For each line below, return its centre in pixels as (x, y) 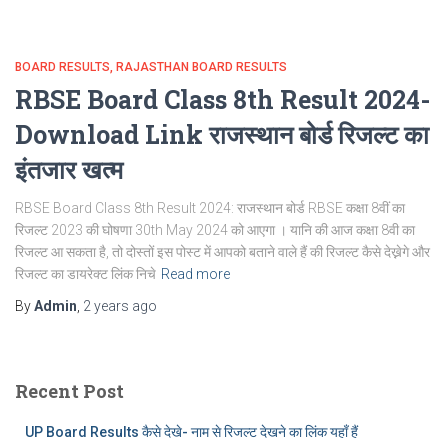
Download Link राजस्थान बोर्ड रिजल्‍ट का (222, 134)
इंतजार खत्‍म (69, 169)
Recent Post (69, 391)
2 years (106, 306)
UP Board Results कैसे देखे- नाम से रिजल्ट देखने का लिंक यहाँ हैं (191, 432)
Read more (195, 274)
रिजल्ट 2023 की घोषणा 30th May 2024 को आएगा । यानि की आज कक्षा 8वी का (215, 230)
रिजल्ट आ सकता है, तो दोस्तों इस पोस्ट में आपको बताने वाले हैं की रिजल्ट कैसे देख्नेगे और (222, 252)
